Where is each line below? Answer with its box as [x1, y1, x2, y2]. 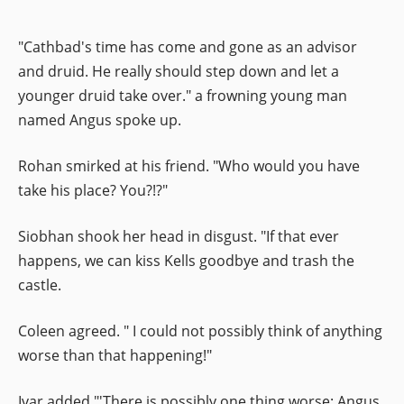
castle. [18, 274, 61, 295]
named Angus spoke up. [18, 109, 181, 130]
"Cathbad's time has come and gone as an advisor [18, 36, 357, 57]
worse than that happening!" [18, 344, 212, 365]
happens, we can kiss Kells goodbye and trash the [18, 250, 354, 271]
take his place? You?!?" [18, 179, 168, 200]
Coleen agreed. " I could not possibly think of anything [18, 320, 382, 341]
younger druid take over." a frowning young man [18, 85, 347, 106]
